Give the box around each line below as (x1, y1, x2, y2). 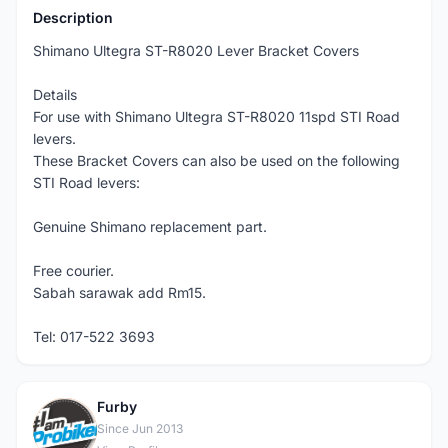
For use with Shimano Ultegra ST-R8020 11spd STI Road (33, 108, 400, 125)
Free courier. (33, 262, 114, 279)
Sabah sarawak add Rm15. (33, 284, 206, 301)
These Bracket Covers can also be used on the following (33, 152, 400, 169)
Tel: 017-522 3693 (33, 328, 155, 345)
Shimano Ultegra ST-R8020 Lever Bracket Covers (33, 42, 359, 59)
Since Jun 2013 (97, 421, 183, 436)
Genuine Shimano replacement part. (33, 218, 267, 235)
